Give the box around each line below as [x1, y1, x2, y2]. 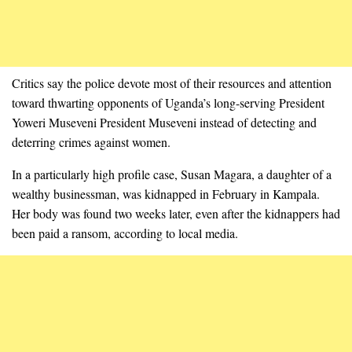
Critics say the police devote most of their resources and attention [12, 74, 332, 91]
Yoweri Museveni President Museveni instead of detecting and [12, 113, 317, 130]
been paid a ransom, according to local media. [12, 224, 238, 241]
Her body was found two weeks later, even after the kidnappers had [12, 204, 340, 222]
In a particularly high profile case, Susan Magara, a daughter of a [12, 165, 332, 182]
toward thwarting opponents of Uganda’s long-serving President [12, 93, 324, 111]
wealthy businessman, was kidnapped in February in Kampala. [12, 185, 320, 202]
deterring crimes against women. [12, 133, 170, 150]
